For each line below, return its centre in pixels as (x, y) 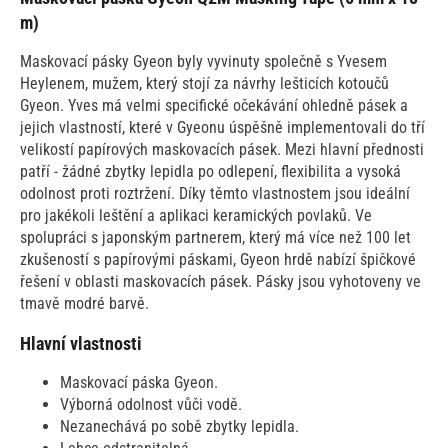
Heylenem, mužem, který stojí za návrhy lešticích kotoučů (204, 83)
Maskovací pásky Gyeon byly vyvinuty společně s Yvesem (203, 61)
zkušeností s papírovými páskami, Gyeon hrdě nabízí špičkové (218, 259)
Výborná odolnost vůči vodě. (151, 404)
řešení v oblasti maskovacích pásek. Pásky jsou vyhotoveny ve (220, 281)
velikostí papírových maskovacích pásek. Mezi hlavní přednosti (222, 149)
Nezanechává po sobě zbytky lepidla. (179, 426)
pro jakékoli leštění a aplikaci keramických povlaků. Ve (196, 215)
